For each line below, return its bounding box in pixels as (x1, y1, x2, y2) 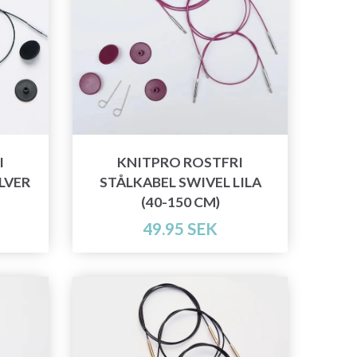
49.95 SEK (143, 218, 218, 239)
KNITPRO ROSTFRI (117, 154, 243, 171)
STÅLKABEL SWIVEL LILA (99, 174, 261, 191)
